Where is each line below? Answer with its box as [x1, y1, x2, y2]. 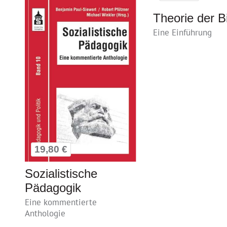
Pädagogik [25, 180, 81, 195]
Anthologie [25, 207, 65, 219]
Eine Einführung [153, 26, 212, 38]
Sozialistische [25, 166, 97, 180]
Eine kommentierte [25, 196, 97, 208]
